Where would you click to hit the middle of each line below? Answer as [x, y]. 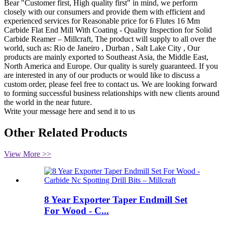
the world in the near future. [48, 102]
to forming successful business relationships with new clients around [112, 93]
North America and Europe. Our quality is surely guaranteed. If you [111, 66]
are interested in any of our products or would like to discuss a [102, 75]
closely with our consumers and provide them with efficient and [104, 12]
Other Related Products [66, 133]
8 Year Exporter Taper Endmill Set [116, 199]
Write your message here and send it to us [70, 111]
